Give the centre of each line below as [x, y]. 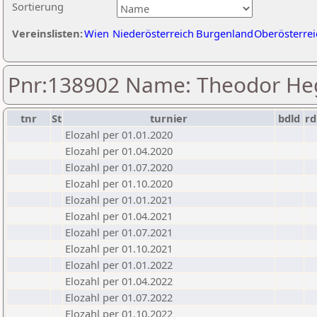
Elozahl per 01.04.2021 [119, 216]
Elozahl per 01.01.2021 [119, 200]
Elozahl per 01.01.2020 [119, 134]
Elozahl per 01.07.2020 [119, 167]
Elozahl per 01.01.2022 [119, 265]
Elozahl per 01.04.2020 [119, 151]
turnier [169, 118]
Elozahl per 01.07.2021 [119, 232]
